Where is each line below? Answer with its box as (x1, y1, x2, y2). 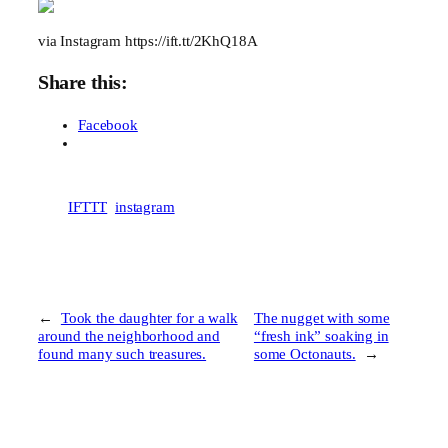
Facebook (78, 116, 138, 133)
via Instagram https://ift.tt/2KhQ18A (38, 32, 258, 49)
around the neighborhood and (38, 327, 220, 344)
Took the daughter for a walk (60, 309, 238, 326)
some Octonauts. (253, 345, 356, 362)
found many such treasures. (38, 345, 207, 362)
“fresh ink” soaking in (253, 327, 389, 344)
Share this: (38, 71, 128, 94)
